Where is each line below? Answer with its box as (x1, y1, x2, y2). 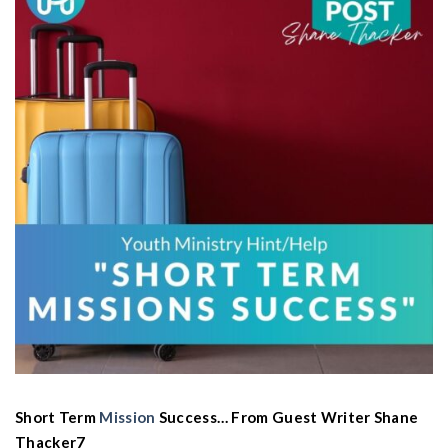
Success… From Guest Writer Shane (155, 408, 419, 426)
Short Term (15, 408, 100, 426)
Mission (99, 408, 156, 426)
